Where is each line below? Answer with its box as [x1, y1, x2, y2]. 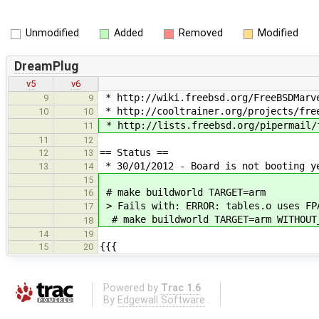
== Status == [100, 147, 168, 159]
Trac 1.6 [160, 281, 201, 294]
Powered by [103, 281, 161, 294]
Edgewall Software [117, 293, 205, 306]
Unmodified [25, 27, 79, 39]
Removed [178, 27, 223, 39]
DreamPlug [14, 58, 78, 73]
